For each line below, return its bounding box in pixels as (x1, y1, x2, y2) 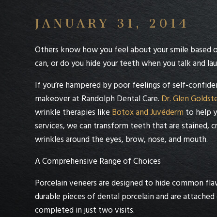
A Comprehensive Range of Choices (35, 155, 161, 168)
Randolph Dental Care (81, 92, 158, 106)
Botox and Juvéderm (112, 106, 184, 119)
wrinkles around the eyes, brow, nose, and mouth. (35, 133, 208, 146)
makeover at (35, 92, 81, 106)
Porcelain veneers (35, 176, 97, 190)
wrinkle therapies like (35, 106, 112, 119)
